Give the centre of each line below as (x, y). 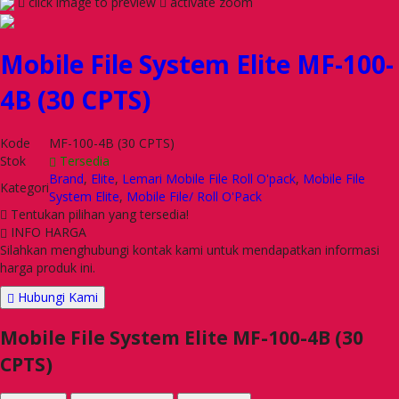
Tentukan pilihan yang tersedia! (98, 214)
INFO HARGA (47, 232)
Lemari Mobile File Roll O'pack (209, 178)
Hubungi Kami (56, 297)
